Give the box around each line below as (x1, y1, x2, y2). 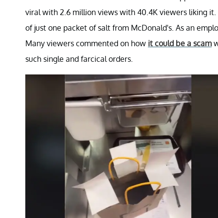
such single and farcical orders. (25, 54, 133, 64)
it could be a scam (148, 38, 212, 48)
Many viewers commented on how (25, 38, 148, 48)
